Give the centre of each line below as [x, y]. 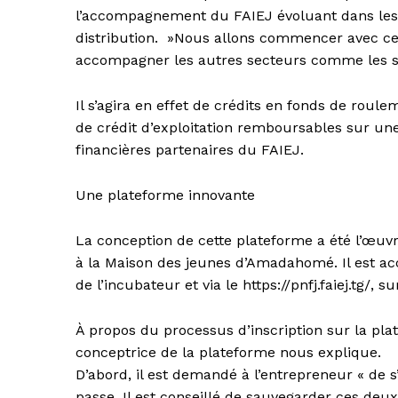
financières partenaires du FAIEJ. [190, 150]
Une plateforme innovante [165, 195]
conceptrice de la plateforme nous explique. [228, 353]
